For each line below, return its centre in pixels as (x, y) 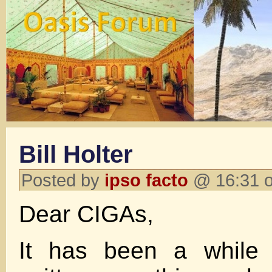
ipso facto (146, 180)
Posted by (63, 180)
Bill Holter (76, 154)
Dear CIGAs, (86, 214)
